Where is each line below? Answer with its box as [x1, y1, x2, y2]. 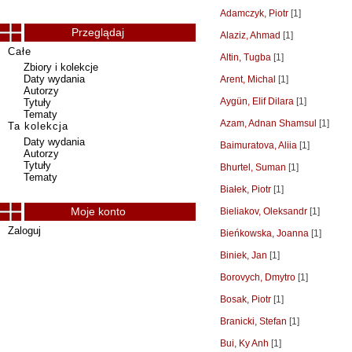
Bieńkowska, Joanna [220, 228, 309, 239]
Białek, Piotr [220, 184, 271, 195]
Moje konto [70, 205, 126, 218]
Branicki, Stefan [220, 316, 287, 327]
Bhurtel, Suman [220, 162, 286, 173]
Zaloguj [8, 225, 41, 236]
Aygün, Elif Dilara [220, 96, 294, 107]
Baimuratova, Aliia [220, 140, 297, 151]
